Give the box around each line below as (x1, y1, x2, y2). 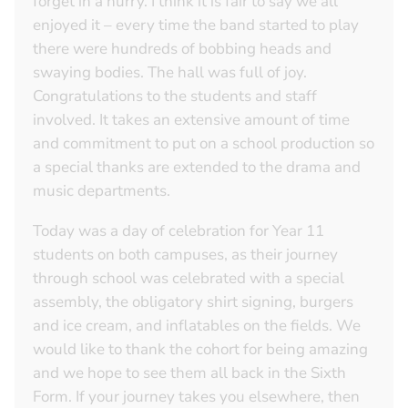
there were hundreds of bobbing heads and (33, 38, 331, 60)
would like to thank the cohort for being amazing (33, 339, 368, 361)
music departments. (33, 180, 170, 202)
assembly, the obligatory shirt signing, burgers (33, 291, 353, 313)
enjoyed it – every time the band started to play (33, 15, 359, 36)
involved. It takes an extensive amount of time (33, 109, 350, 131)
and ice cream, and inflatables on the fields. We (33, 315, 361, 337)
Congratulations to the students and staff (33, 86, 317, 107)
